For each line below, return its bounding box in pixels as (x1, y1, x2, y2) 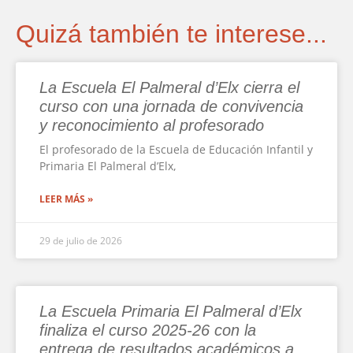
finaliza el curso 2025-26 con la (39, 321, 256, 339)
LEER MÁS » (39, 191, 93, 206)
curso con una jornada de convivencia (39, 97, 303, 115)
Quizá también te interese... (16, 19, 327, 48)
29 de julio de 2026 (39, 233, 122, 247)
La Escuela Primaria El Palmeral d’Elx (39, 302, 302, 320)
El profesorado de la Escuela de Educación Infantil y (39, 141, 313, 157)
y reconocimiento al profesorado (39, 116, 264, 134)
